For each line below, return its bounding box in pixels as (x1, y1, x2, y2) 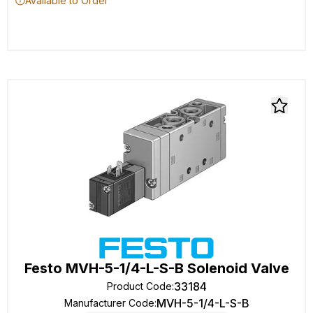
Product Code (106, 280, 172, 292)
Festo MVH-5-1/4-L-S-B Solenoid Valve (24, 260, 289, 277)
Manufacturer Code (64, 297, 154, 309)
